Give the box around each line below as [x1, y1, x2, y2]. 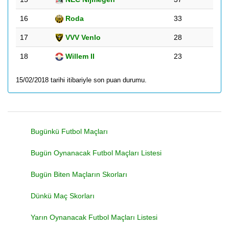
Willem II [63, 52, 95, 60]
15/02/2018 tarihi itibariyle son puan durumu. [16, 76, 147, 84]
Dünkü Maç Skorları [31, 192, 95, 200]
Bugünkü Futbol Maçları [31, 127, 108, 135]
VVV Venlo [63, 33, 101, 41]
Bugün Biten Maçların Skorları [31, 170, 127, 178]
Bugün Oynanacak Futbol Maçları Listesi [31, 149, 162, 157]
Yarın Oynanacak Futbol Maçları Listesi [31, 213, 157, 221]
